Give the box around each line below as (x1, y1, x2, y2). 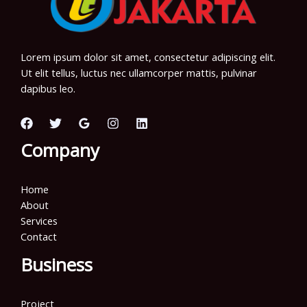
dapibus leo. (21, 82, 75, 96)
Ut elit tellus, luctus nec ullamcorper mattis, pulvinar (21, 66, 257, 80)
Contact (21, 229, 57, 243)
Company (21, 137, 99, 162)
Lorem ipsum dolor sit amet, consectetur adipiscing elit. (21, 50, 275, 64)
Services (21, 213, 58, 228)
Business (21, 251, 93, 277)
